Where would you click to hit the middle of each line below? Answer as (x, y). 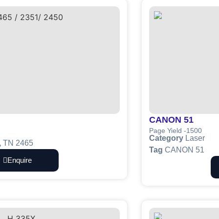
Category (166, 138)
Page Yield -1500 (175, 131)
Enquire (19, 160)
